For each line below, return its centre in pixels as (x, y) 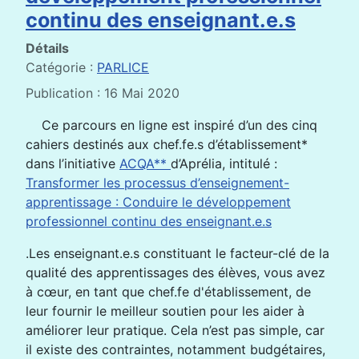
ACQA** (145, 163)
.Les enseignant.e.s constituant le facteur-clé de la (177, 253)
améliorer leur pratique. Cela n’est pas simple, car (175, 330)
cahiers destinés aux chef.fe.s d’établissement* (167, 144)
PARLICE (123, 67)
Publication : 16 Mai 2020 (103, 93)
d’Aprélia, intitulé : (224, 163)
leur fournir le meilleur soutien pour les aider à (165, 311)
